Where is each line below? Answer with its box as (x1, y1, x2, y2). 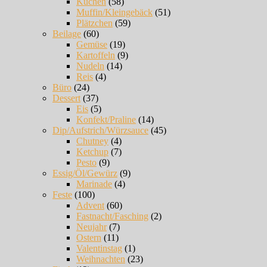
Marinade (76, 179, 112, 190)
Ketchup (76, 147, 108, 157)
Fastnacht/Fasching (76, 211, 148, 222)
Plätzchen (76, 18, 113, 29)
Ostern (76, 232, 101, 243)
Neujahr (76, 222, 107, 232)
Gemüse (76, 39, 107, 50)
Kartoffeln (76, 50, 115, 61)
